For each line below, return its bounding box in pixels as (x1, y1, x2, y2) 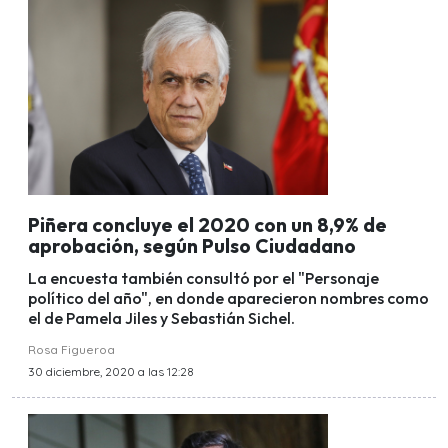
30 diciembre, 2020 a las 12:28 (28, 364, 194, 380)
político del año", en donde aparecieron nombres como (28, 288, 429, 309)
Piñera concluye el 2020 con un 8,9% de (28, 212, 387, 237)
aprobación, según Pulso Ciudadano (28, 233, 356, 258)
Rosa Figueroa (28, 342, 115, 358)
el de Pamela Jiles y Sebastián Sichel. (28, 308, 295, 329)
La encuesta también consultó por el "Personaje (28, 268, 379, 289)
